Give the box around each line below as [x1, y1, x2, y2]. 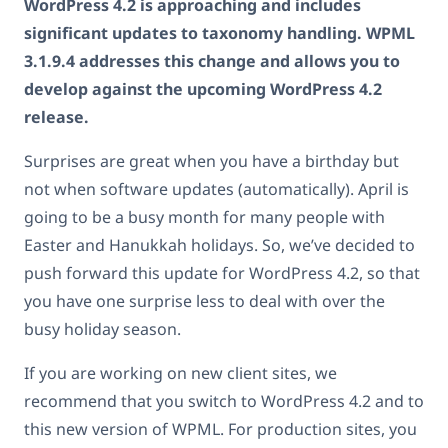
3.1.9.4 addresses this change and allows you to [24, 49, 400, 72]
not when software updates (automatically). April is [24, 177, 409, 200]
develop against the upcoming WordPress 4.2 [24, 77, 382, 100]
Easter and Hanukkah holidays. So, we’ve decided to [24, 233, 415, 256]
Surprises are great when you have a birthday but [24, 149, 399, 172]
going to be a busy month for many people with [24, 205, 385, 228]
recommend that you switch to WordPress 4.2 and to [24, 389, 424, 412]
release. [24, 105, 89, 128]
